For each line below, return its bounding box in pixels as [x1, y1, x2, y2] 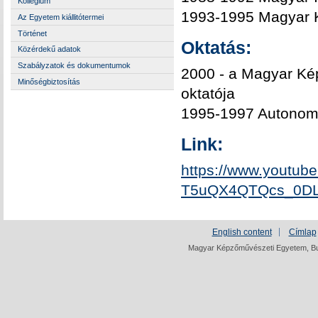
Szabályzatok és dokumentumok [18, 61, 131, 70]
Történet [18, 28, 47, 38]
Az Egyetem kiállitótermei [18, 12, 104, 21]
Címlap [288, 227, 317, 238]
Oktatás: [181, 38, 251, 57]
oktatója [181, 84, 235, 102]
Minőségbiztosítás [18, 77, 80, 87]
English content [212, 227, 272, 238]
